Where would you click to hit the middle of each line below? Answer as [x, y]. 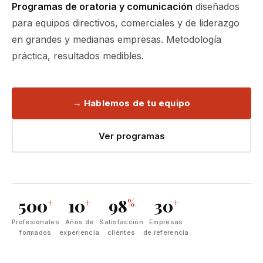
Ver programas [131, 136]
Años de [80, 222]
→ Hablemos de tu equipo [131, 103]
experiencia [79, 232]
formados [36, 232]
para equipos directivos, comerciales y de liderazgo [126, 23]
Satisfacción [121, 222]
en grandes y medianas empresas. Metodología [117, 39]
